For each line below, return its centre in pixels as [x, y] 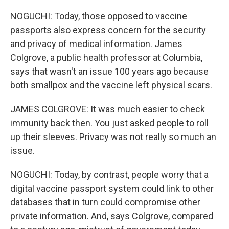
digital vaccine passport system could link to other [112, 188]
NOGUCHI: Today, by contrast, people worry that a [109, 175]
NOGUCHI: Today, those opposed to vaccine [99, 16]
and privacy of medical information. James [96, 44]
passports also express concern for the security [108, 30]
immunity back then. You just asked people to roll [109, 123]
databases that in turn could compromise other [105, 202]
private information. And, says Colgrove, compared [112, 216]
